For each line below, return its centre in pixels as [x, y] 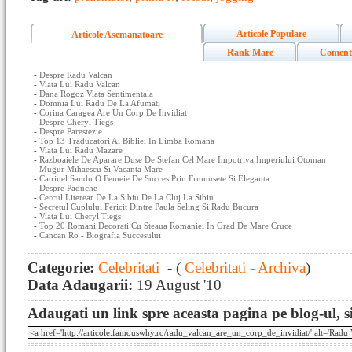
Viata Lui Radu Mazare [81, 150]
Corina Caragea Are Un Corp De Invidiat [113, 112]
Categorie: [63, 268]
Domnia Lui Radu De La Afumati [100, 103]
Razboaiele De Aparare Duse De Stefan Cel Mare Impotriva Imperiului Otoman [183, 159]
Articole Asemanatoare [117, 35]
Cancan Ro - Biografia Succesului [100, 235]
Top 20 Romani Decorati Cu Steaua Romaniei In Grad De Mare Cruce [166, 225]
